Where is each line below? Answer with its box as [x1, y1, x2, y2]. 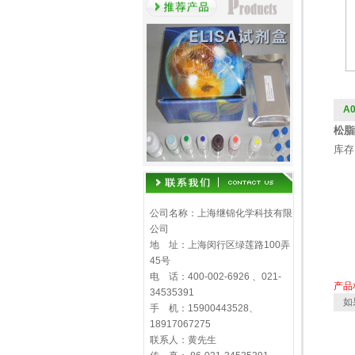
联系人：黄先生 [149, 334, 216, 345]
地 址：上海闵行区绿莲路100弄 [149, 239, 290, 250]
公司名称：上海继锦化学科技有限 [149, 208, 292, 219]
